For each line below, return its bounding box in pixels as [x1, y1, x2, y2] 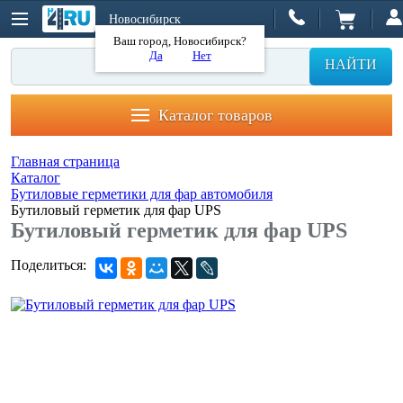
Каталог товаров [157, 105, 273, 124]
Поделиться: [11, 257, 86, 273]
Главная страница [11, 154, 120, 169]
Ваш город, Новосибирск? [113, 33, 246, 48]
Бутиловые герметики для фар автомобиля [11, 186, 273, 201]
